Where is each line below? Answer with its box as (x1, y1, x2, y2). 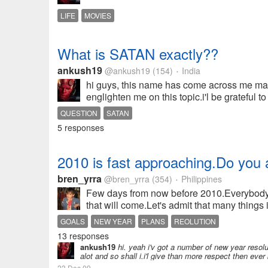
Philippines (179, 173, 222, 185)
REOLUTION (174, 216, 216, 226)
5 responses (57, 121, 104, 133)
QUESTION (60, 108, 98, 118)
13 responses (57, 230, 109, 242)
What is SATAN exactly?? (57, 43, 218, 64)
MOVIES (84, 10, 111, 20)
